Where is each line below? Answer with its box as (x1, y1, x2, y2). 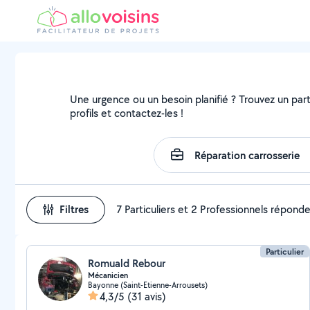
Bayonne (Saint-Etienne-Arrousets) (88, 280, 208, 290)
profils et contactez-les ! (70, 106, 184, 120)
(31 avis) (127, 289, 166, 304)
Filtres (60, 202, 89, 217)
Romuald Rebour (88, 256, 165, 271)
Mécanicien (88, 270, 128, 281)
